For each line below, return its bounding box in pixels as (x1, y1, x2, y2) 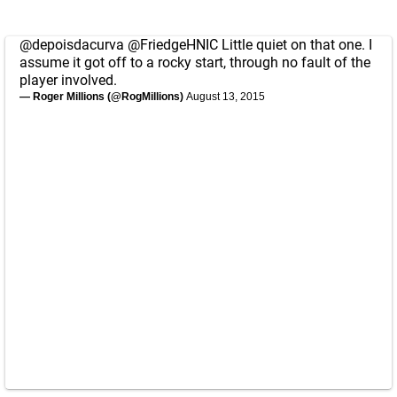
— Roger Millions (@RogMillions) (19, 90, 186, 103)
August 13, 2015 (186, 90, 265, 103)
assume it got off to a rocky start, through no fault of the (19, 54, 370, 71)
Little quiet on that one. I (218, 36, 372, 53)
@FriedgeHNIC (128, 36, 218, 53)
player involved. (19, 72, 117, 89)
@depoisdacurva (19, 36, 124, 53)
